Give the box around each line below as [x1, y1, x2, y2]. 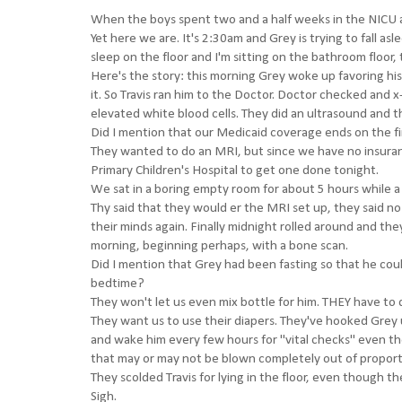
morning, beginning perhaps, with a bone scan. [91, 239, 348, 254]
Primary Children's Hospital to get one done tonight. [91, 163, 379, 179]
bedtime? [91, 276, 144, 292]
